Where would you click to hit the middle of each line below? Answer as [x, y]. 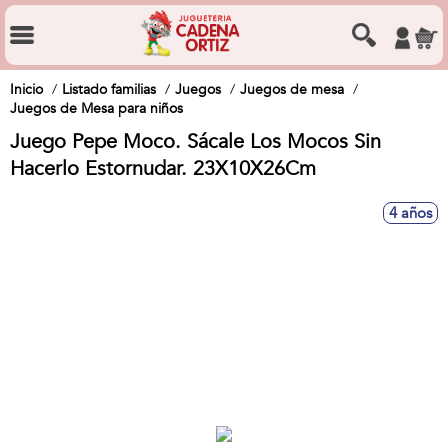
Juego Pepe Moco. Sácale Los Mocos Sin [195, 141]
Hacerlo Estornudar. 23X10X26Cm [163, 168]
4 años [410, 213]
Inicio [26, 89]
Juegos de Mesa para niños [96, 108]
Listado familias [109, 89]
